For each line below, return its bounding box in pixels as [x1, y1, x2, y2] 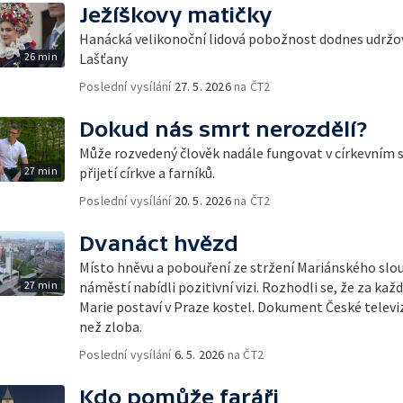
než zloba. [79, 317, 142, 336]
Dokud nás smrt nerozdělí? [79, 116, 367, 141]
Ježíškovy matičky [79, 2, 272, 27]
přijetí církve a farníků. [79, 163, 215, 182]
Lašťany [79, 49, 128, 67]
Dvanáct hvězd [79, 230, 238, 255]
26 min [23, 49, 58, 63]
